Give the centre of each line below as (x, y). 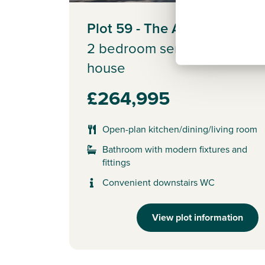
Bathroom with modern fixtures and (175, 149)
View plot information (198, 217)
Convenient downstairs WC (159, 182)
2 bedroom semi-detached (170, 48)
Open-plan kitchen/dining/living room (180, 129)
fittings (116, 162)
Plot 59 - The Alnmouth (161, 28)
